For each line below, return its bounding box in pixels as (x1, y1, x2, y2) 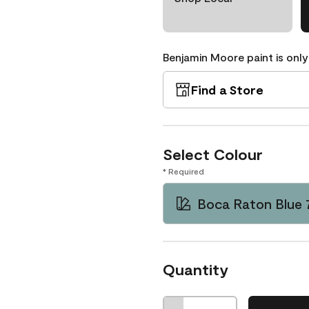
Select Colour (163, 145, 263, 163)
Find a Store (191, 82, 263, 97)
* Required (163, 166, 204, 176)
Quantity (163, 260, 228, 278)
